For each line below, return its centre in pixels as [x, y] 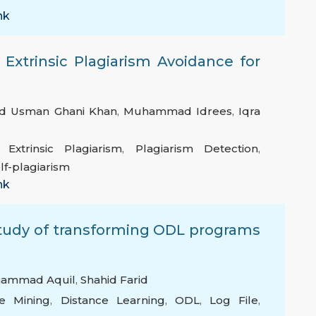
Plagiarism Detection [197, 149]
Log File [234, 300]
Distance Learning [113, 300]
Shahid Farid [114, 280]
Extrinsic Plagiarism [66, 149]
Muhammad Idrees [177, 111]
